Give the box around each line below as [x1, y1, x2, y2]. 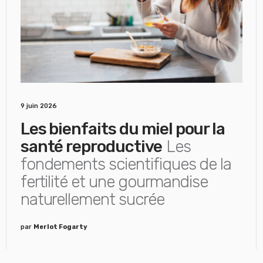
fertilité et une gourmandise [20, 172, 208, 191]
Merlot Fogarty [33, 223, 87, 231]
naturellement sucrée [20, 190, 164, 209]
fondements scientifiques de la [20, 154, 232, 174]
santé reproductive [20, 137, 162, 156]
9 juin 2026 [20, 102, 57, 110]
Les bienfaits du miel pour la [20, 119, 225, 139]
